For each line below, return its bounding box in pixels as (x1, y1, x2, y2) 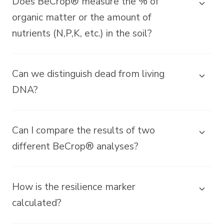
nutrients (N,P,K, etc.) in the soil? (12, 26, 152, 40)
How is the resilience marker (12, 179, 135, 193)
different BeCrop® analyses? (12, 139, 138, 153)
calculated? (12, 195, 61, 209)
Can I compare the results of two (12, 123, 155, 137)
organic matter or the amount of (12, 10, 151, 24)
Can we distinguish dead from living (12, 66, 164, 80)
